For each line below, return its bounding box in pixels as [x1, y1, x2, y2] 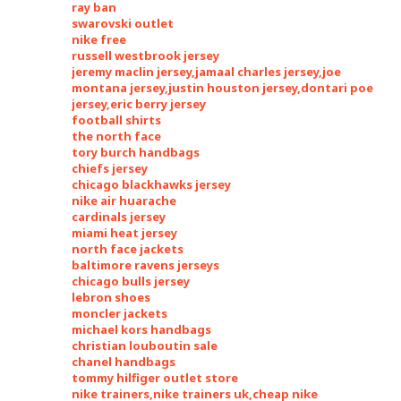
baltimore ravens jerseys [72, 257, 219, 273]
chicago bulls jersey [72, 273, 190, 289]
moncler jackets [72, 305, 167, 321]
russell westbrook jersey [72, 47, 219, 64]
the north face [72, 128, 161, 144]
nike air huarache [72, 192, 176, 209]
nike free [72, 31, 126, 47]
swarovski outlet [72, 15, 174, 31]
